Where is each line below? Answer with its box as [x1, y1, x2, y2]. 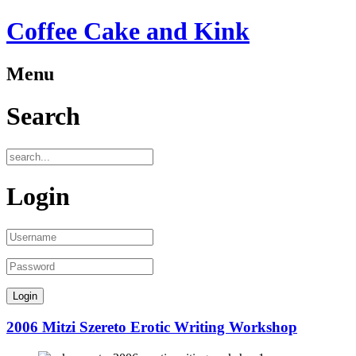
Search [6, 102, 80, 131]
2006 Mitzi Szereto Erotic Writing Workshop [6, 319, 297, 336]
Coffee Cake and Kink [6, 17, 250, 46]
